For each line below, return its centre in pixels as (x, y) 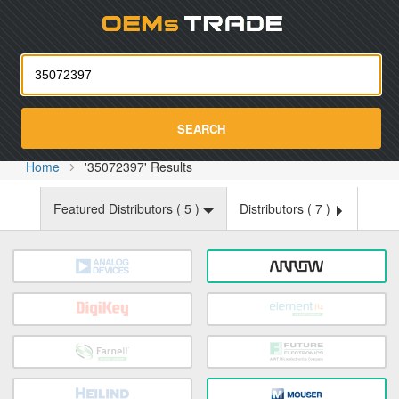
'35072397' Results (139, 167)
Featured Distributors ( (119, 208)
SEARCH (201, 128)
